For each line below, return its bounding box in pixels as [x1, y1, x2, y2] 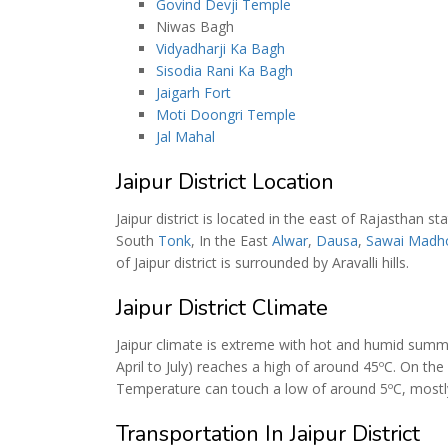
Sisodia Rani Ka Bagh [156, 61, 293, 80]
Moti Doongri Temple [156, 105, 296, 124]
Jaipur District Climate [116, 293, 328, 323]
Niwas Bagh [156, 17, 234, 36]
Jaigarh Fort [156, 83, 231, 102]
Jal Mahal [156, 127, 215, 146]
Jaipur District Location [116, 167, 334, 197]
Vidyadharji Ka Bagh [156, 39, 285, 58]
